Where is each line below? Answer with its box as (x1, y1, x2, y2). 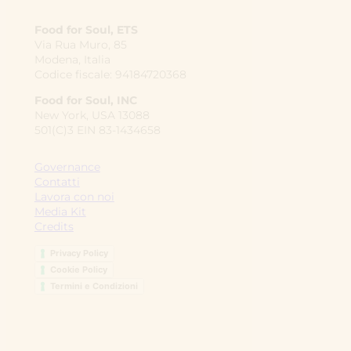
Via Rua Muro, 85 (34, 38, 127, 52)
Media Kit (34, 204, 86, 219)
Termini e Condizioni (49, 280, 138, 292)
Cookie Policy (49, 264, 107, 276)
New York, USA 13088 (34, 108, 150, 123)
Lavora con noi (34, 190, 114, 204)
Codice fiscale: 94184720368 (34, 67, 186, 82)
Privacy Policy (49, 248, 108, 259)
